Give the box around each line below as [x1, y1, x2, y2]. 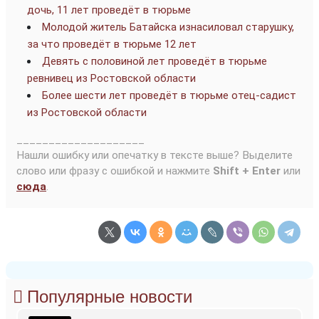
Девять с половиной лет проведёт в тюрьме [42, 55, 267, 68]
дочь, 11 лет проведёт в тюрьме [27, 4, 191, 17]
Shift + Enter [213, 164, 281, 178]
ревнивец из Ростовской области [27, 72, 196, 85]
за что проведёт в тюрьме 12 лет [27, 38, 197, 51]
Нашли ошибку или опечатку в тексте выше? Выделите [16, 149, 293, 162]
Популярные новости [27, 287, 192, 307]
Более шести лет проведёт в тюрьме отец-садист [42, 89, 296, 103]
